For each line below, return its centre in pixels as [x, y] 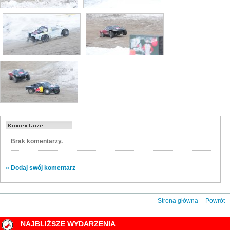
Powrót [215, 200]
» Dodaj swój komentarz [41, 168]
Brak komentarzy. [37, 141]
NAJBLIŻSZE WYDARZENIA [68, 224]
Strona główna [178, 200]
